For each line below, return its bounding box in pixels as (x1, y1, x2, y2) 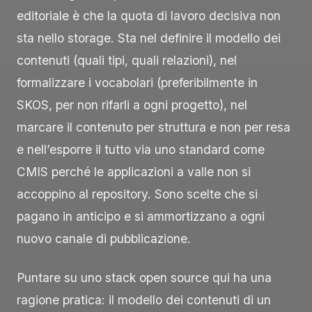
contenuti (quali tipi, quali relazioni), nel (17, 52, 237, 68)
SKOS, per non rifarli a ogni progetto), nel (17, 97, 247, 112)
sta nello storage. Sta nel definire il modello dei (17, 30, 281, 45)
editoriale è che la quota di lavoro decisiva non (17, 8, 281, 23)
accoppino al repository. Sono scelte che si (17, 186, 258, 201)
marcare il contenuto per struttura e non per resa (17, 119, 290, 134)
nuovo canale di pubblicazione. (17, 231, 191, 246)
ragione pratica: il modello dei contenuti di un (17, 292, 271, 307)
